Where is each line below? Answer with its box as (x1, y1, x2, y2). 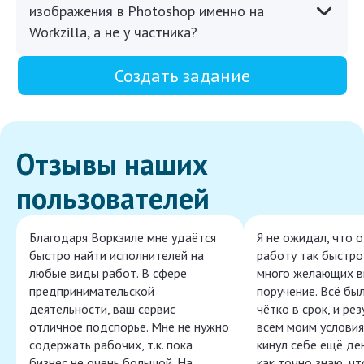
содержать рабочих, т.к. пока (29, 336, 193, 353)
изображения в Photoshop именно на (29, 2, 264, 21)
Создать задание (114, 64, 250, 88)
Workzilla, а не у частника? (29, 23, 197, 42)
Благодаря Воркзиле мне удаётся (29, 229, 216, 246)
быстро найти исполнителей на (29, 247, 204, 264)
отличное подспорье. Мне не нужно (29, 318, 229, 336)
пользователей (16, 179, 210, 218)
